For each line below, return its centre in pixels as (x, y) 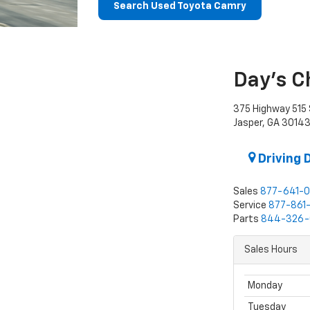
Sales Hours (271, 250)
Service (249, 206)
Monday (265, 286)
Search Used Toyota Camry (180, 6)
